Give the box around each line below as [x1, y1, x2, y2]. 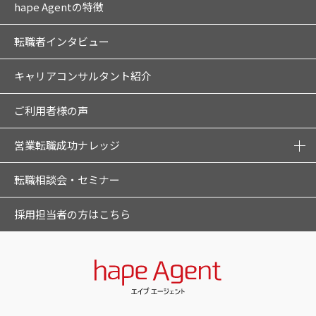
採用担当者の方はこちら [14, 207, 130, 221]
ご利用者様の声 [14, 103, 88, 118]
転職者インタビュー [14, 34, 109, 49]
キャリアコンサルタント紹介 [14, 68, 152, 83]
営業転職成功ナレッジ [14, 138, 120, 152]
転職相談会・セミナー [14, 172, 120, 187]
